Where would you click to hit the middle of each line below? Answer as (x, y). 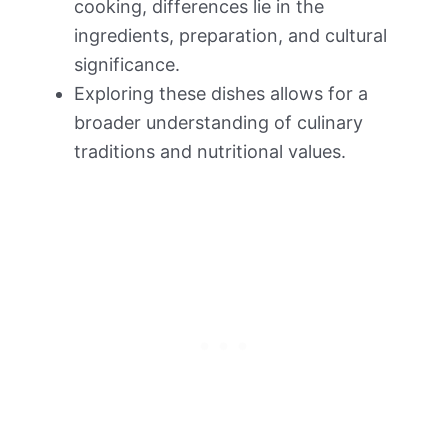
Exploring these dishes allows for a (221, 93)
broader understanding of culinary (218, 122)
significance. (127, 64)
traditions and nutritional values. (210, 151)
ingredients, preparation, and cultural (230, 35)
